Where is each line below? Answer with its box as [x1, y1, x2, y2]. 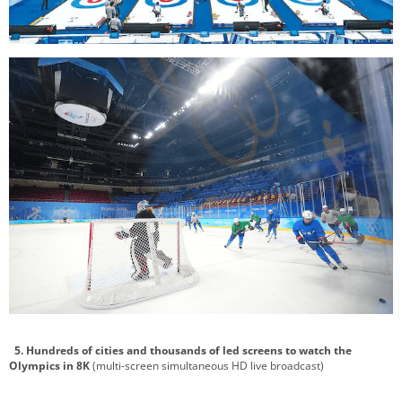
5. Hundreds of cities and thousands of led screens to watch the [9, 342, 352, 358]
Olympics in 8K [9, 357, 90, 373]
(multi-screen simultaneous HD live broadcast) [90, 357, 324, 373]
